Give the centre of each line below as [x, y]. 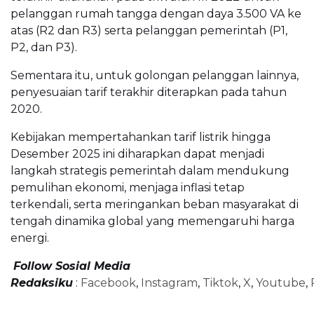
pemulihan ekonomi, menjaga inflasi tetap [128, 187]
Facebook [108, 282]
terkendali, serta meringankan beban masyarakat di [155, 204]
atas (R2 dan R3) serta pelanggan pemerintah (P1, [149, 30]
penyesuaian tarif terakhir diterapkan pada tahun [149, 92]
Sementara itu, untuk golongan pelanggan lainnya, [155, 75]
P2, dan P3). [44, 47]
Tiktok [220, 282]
